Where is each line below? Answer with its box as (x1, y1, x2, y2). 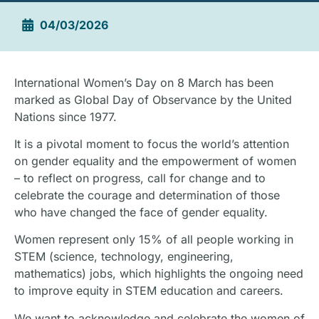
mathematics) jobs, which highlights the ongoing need (14, 266, 303, 281)
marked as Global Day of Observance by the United (14, 92, 292, 107)
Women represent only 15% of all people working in (14, 232, 293, 247)
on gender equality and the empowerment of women (14, 154, 296, 169)
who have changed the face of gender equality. (14, 205, 268, 220)
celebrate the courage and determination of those (14, 188, 280, 203)
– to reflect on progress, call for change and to (14, 171, 266, 186)
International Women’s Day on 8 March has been (14, 75, 273, 90)
